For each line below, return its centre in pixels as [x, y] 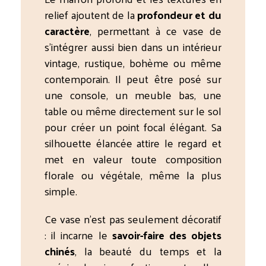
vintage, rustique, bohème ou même [133, 62]
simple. [61, 191]
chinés [60, 251]
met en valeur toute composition [133, 159]
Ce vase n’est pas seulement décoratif [133, 218]
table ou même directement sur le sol [133, 110]
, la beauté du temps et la [148, 251]
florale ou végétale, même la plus [133, 175]
